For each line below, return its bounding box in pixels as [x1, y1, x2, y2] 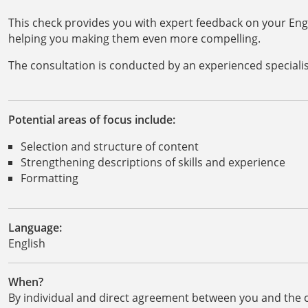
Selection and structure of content [20, 138, 199, 154]
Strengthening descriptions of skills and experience [20, 154, 285, 170]
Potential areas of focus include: [8, 111, 175, 127]
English [8, 235, 45, 251]
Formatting [20, 170, 78, 186]
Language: [8, 219, 62, 235]
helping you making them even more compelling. [8, 30, 261, 46]
